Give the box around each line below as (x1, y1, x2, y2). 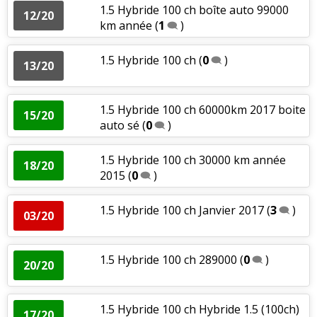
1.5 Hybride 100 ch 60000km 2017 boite (99, 101, 306, 117)
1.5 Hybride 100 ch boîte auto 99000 (99, 1, 289, 18)
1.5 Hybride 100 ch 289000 (99, 251, 237, 267)
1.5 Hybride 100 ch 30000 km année (99, 151, 286, 168)
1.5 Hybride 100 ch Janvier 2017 (99, 202, 264, 218)
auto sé (99, 117, 139, 133)
